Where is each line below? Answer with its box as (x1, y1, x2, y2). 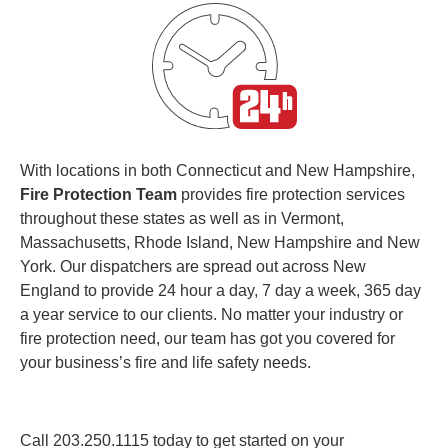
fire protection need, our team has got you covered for (20, 329, 395, 347)
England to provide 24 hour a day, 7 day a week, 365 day (20, 281, 421, 299)
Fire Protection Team (20, 185, 177, 203)
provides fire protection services (177, 185, 405, 203)
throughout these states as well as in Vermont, (20, 209, 344, 227)
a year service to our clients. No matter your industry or (20, 305, 403, 323)
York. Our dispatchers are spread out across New (20, 257, 366, 275)
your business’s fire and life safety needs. (20, 353, 311, 371)
